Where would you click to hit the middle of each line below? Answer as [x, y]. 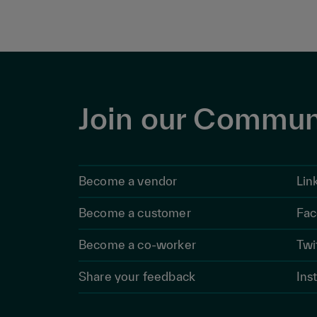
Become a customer [135, 212]
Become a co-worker [137, 244]
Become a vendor [128, 180]
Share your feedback [137, 276]
